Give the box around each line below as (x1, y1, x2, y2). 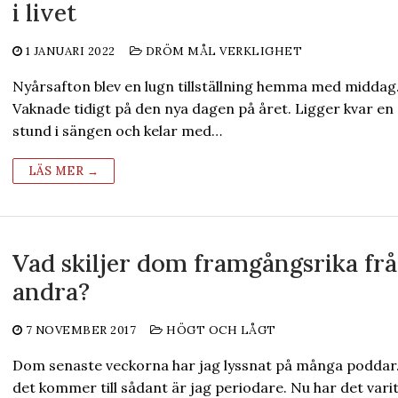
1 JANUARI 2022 (25, 44, 115, 59)
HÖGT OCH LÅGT (163, 322, 276, 338)
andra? (12, 276, 90, 306)
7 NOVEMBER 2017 (25, 322, 137, 338)
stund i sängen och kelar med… (12, 122, 222, 139)
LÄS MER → (28, 163, 99, 179)
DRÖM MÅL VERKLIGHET (142, 44, 303, 59)
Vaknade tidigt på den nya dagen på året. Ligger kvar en (12, 99, 394, 117)
